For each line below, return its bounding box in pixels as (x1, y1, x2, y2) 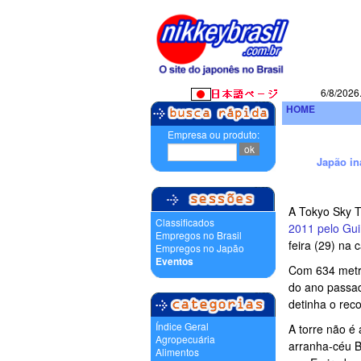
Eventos (156, 254, 193, 268)
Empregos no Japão (156, 241, 244, 255)
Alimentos (156, 345, 199, 359)
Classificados (156, 215, 214, 229)
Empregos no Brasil (156, 228, 242, 242)
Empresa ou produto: (167, 127, 259, 141)
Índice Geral (156, 319, 209, 333)
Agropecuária (156, 332, 215, 346)
